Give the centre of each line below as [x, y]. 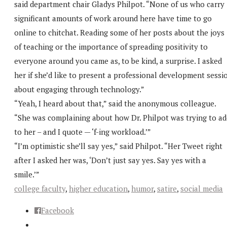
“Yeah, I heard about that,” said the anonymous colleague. [115, 103]
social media [202, 188]
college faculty [40, 188]
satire [167, 188]
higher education [98, 188]
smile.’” [27, 174]
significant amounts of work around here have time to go [113, 18]
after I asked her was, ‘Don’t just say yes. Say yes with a [110, 160]
